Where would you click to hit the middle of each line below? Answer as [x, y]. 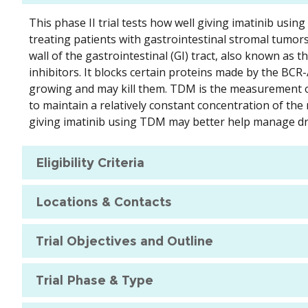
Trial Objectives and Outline [124, 241]
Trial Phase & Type [95, 280]
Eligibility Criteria [90, 163]
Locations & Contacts [104, 202]
